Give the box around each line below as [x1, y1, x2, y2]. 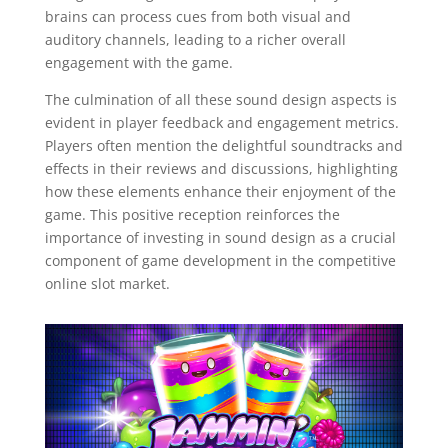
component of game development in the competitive [44, 250, 396, 270]
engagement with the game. [44, 52, 233, 72]
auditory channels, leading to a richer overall [44, 29, 346, 49]
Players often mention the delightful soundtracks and [44, 135, 403, 155]
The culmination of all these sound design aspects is [44, 89, 397, 109]
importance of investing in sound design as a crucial [44, 227, 396, 247]
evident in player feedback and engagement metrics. [44, 112, 399, 132]
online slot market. [44, 273, 170, 293]
